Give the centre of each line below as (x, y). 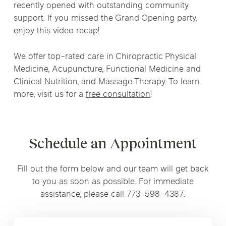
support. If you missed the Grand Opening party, (105, 19)
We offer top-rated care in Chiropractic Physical (105, 57)
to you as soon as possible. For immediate (113, 182)
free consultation (118, 95)
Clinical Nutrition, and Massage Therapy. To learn (106, 82)
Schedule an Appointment (113, 144)
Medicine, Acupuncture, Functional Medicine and (107, 69)
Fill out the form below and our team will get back (113, 169)
